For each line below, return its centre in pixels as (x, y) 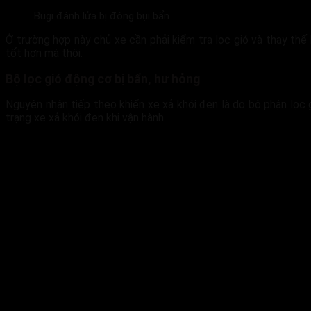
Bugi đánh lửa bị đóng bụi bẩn (101, 16)
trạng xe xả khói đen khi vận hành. (86, 118)
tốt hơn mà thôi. (44, 53)
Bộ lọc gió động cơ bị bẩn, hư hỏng (103, 79)
